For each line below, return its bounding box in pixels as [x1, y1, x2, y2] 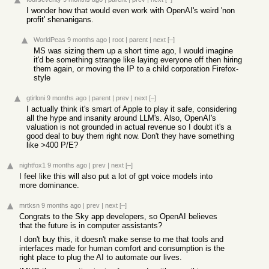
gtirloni [26, 94, 45, 101]
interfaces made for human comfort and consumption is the [19, 244, 225, 253]
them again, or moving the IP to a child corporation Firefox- [34, 64, 238, 73]
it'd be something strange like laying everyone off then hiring [34, 55, 242, 64]
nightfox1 [19, 162, 46, 169]
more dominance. [19, 181, 79, 190]
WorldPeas [34, 36, 65, 43]
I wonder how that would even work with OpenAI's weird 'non [26, 6, 235, 15]
